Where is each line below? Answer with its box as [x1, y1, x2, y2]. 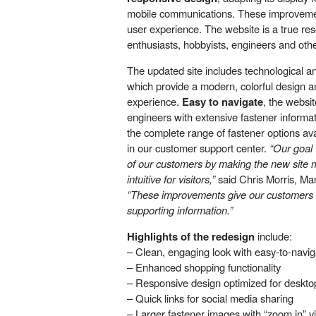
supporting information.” [127, 202, 233, 218]
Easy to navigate [182, 94, 263, 110]
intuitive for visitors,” [127, 171, 215, 187]
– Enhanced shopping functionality [127, 260, 281, 275]
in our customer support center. [127, 140, 269, 156]
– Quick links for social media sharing [127, 291, 293, 306]
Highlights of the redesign [127, 229, 255, 245]
